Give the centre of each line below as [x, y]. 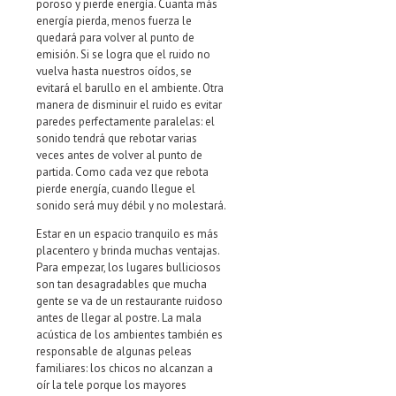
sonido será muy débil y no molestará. [131, 205]
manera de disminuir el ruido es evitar [129, 104]
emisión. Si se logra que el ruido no [123, 54]
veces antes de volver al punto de [119, 155]
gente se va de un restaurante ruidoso [129, 301]
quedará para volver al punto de [115, 37]
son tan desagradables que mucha [122, 284]
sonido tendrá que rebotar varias [117, 138]
